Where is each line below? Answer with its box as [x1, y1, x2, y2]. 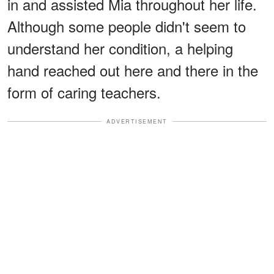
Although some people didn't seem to [7, 15, 246, 37]
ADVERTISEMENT [106, 117, 168, 125]
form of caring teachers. [7, 81, 161, 103]
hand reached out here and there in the [7, 59, 258, 81]
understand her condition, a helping [7, 37, 233, 59]
